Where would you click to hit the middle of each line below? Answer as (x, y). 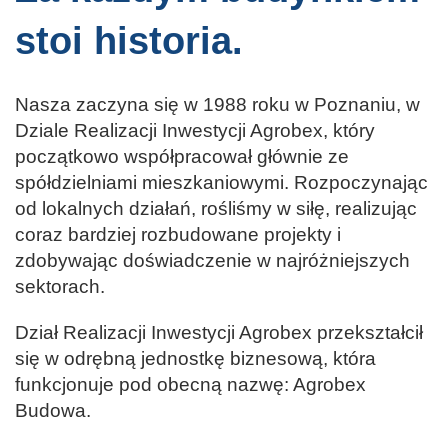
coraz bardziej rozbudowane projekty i (178, 235)
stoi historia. (129, 40)
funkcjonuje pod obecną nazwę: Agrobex (190, 385)
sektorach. (60, 287)
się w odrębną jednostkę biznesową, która (195, 359)
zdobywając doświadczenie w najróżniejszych (212, 261)
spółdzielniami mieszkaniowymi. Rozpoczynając (221, 183)
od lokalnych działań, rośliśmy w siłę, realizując (216, 209)
